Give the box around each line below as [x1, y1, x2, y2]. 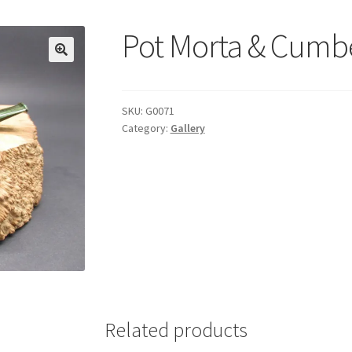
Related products [104, 317, 247, 343]
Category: [121, 121, 170, 136]
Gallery [170, 121, 205, 136]
